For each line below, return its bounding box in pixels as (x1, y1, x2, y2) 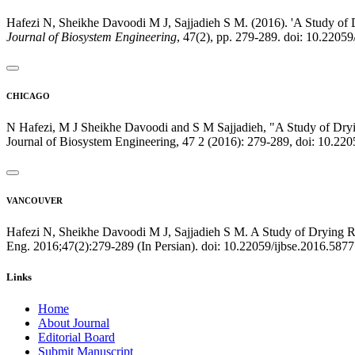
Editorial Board (38, 330, 115, 344)
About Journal (38, 315, 109, 330)
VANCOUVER (6, 196, 63, 206)
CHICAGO (6, 91, 50, 101)
